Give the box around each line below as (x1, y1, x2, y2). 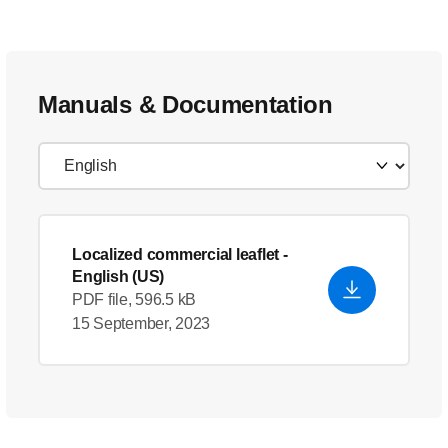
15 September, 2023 (72, 315, 211, 332)
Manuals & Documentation (38, 91, 333, 118)
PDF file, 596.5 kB (72, 291, 197, 308)
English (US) (72, 268, 164, 285)
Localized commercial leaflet (72, 246, 279, 263)
